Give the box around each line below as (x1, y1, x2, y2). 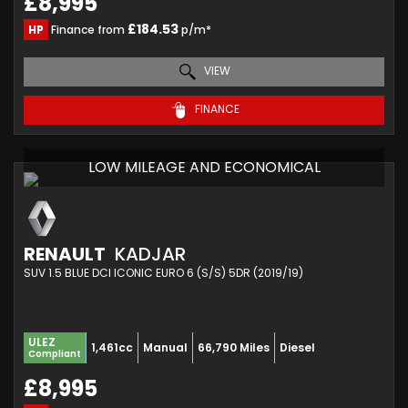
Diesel (280, 339, 315, 355)
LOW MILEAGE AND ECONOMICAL (87, 156, 321, 178)
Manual (143, 339, 188, 355)
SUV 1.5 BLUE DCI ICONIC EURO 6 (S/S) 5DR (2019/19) (24, 264, 303, 280)
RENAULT (24, 240, 106, 267)
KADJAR (110, 240, 186, 267)
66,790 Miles (198, 339, 270, 355)
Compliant (28, 346, 81, 361)
